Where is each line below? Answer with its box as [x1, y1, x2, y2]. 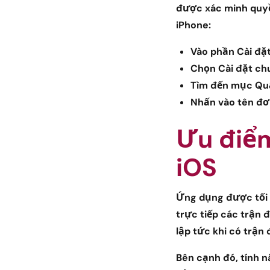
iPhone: [176, 19, 211, 32]
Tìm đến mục [190, 79, 255, 92]
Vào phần [190, 45, 237, 58]
